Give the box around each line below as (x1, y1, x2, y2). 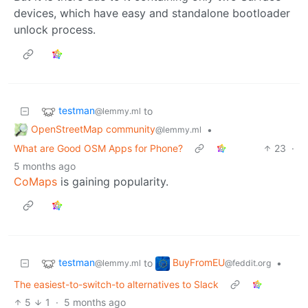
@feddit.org (225, 257, 271, 268)
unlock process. (14, 23, 96, 37)
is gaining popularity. (57, 174, 168, 188)
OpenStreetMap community (31, 123, 155, 135)
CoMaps (14, 174, 57, 188)
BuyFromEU (173, 256, 225, 268)
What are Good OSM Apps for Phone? (14, 142, 183, 154)
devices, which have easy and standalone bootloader (14, 6, 290, 21)
